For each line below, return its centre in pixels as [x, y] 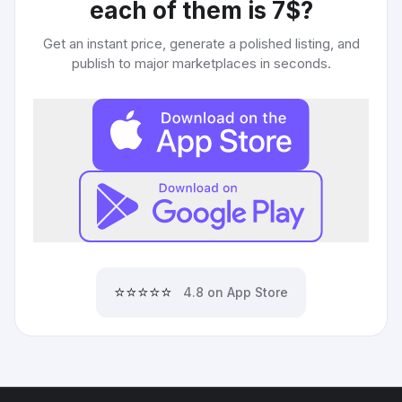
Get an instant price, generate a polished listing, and [201, 44]
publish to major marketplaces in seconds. [201, 63]
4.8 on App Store [236, 292]
